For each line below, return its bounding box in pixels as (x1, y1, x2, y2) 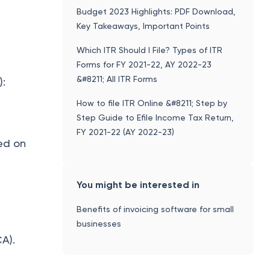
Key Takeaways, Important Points (77, 20, 210, 31)
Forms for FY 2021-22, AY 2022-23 (77, 59, 212, 69)
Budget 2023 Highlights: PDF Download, (77, 6, 236, 16)
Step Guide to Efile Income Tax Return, (77, 112, 234, 122)
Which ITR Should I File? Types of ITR (77, 45, 223, 55)
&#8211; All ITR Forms (77, 74, 158, 84)
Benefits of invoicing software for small (77, 204, 234, 214)
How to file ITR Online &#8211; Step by (77, 98, 228, 108)
